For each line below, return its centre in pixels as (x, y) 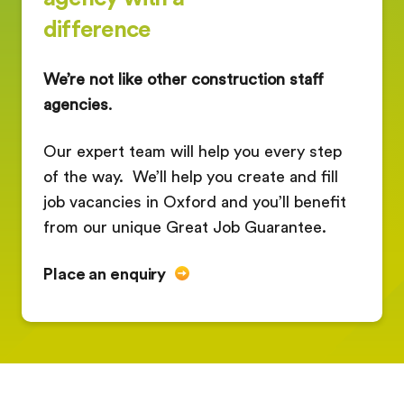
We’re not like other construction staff (184, 79)
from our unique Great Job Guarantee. (185, 227)
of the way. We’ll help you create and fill (191, 176)
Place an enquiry (105, 274)
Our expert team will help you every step (193, 151)
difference (97, 28)
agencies (76, 104)
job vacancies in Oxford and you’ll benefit (195, 202)
